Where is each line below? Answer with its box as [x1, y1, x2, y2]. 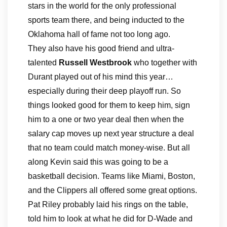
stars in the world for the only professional [28, 2, 176, 10]
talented [28, 58, 59, 67]
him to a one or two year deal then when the [28, 115, 184, 124]
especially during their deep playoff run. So [28, 87, 181, 95]
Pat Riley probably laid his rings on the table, [28, 200, 188, 209]
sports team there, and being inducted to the [28, 16, 184, 24]
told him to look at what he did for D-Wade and [28, 214, 193, 223]
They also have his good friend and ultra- [28, 44, 174, 53]
